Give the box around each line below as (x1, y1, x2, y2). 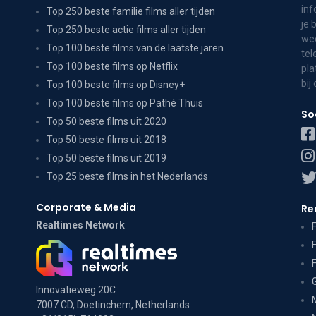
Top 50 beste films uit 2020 (46, 116, 166, 127)
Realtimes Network (35, 219, 125, 231)
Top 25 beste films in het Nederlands (46, 171, 208, 182)
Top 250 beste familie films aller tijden (46, 6, 215, 17)
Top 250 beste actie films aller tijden (46, 24, 206, 35)
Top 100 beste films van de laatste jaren (46, 42, 224, 54)
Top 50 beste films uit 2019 (46, 152, 166, 164)
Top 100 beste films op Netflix (46, 61, 178, 72)
